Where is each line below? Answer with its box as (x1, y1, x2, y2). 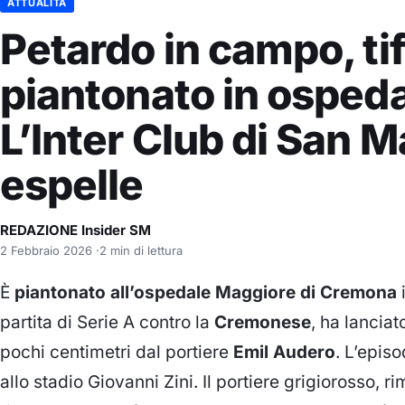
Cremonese (214, 311, 311, 333)
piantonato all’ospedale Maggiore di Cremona (14, 281, 397, 303)
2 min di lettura (99, 242, 183, 258)
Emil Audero (233, 341, 335, 363)
